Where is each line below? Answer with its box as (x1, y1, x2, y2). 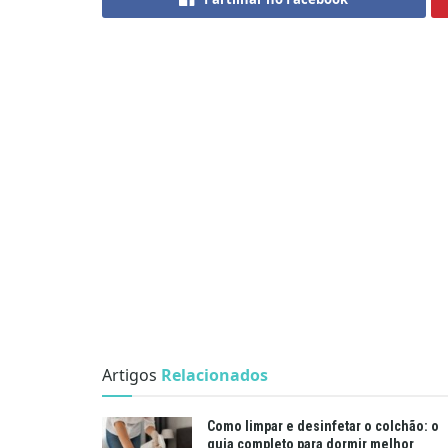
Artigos (102, 363, 157, 386)
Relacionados (161, 363, 268, 386)
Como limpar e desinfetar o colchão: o (207, 417, 439, 434)
